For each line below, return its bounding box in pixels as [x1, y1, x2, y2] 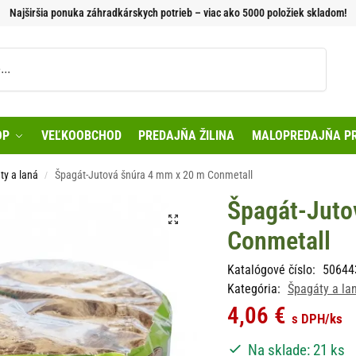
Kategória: [226, 281, 284, 296]
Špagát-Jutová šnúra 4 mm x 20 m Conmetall [55, 168, 253, 182]
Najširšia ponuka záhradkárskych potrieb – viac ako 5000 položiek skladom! [9, 6, 347, 19]
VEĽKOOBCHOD [41, 127, 122, 143]
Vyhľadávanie [259, 48, 322, 60]
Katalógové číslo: [226, 261, 319, 277]
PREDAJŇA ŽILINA [138, 127, 235, 143]
